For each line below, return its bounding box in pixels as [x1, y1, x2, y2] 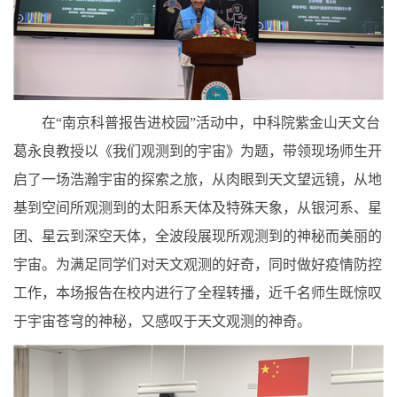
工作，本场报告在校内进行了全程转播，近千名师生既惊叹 [13, 284, 382, 300]
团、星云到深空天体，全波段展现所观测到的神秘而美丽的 [13, 228, 382, 244]
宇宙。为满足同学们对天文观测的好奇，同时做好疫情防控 [13, 256, 382, 272]
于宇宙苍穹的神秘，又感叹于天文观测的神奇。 [13, 313, 311, 329]
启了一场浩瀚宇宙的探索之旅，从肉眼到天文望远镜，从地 [13, 171, 382, 187]
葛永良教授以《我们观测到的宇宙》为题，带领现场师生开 [13, 143, 382, 159]
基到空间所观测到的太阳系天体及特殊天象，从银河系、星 [13, 199, 382, 215]
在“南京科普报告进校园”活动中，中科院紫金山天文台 [42, 114, 380, 130]
